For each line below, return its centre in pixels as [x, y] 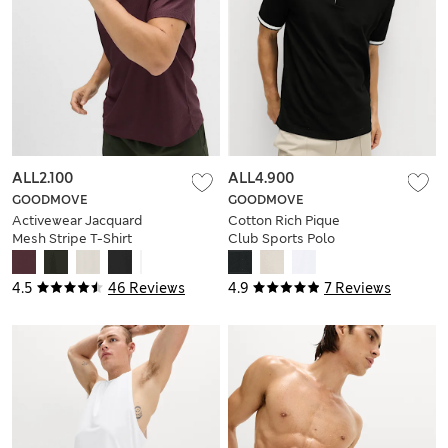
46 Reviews [146, 288]
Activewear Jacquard [77, 221]
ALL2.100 [42, 178]
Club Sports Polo [281, 239]
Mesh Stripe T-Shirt [72, 239]
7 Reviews [357, 288]
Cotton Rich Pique [284, 221]
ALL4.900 [261, 178]
